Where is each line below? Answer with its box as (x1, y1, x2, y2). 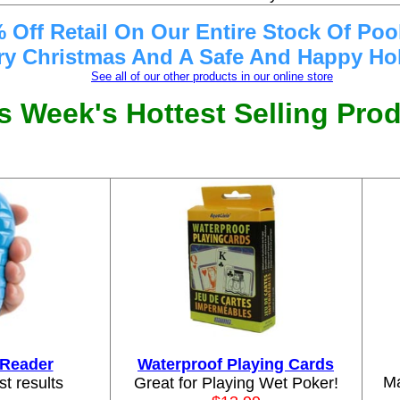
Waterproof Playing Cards (137, 355, 334, 373)
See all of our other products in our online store (91, 70, 333, 83)
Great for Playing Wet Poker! (133, 374, 338, 392)
